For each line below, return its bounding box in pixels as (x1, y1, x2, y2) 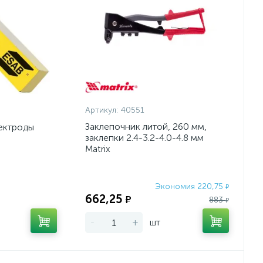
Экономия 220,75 (155, 181, 226, 192)
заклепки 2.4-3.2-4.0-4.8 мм (85, 132, 204, 143)
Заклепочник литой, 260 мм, (85, 121, 207, 132)
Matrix (85, 143, 111, 154)
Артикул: (85, 105, 119, 115)
